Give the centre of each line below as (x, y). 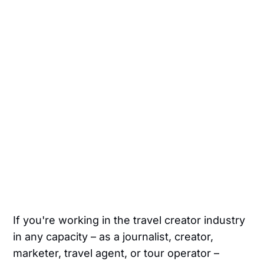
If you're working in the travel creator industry (129, 220)
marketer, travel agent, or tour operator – (116, 253)
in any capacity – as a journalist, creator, (113, 237)
